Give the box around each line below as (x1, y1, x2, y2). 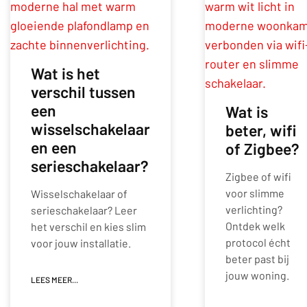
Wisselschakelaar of (31, 187, 127, 201)
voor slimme (225, 186, 284, 200)
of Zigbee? (225, 139, 299, 159)
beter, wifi (225, 121, 297, 140)
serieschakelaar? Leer (31, 204, 137, 217)
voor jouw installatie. (31, 236, 131, 250)
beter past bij (225, 252, 289, 266)
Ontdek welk (225, 219, 285, 233)
